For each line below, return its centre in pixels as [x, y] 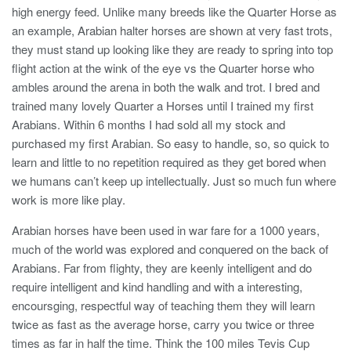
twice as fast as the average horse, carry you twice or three [163, 324]
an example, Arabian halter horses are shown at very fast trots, [172, 30]
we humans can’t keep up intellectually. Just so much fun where [174, 180]
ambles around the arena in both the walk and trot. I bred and [166, 86]
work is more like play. [69, 199]
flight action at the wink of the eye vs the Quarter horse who [163, 67]
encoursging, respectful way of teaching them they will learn [163, 305]
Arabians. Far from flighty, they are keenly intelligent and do [162, 267]
